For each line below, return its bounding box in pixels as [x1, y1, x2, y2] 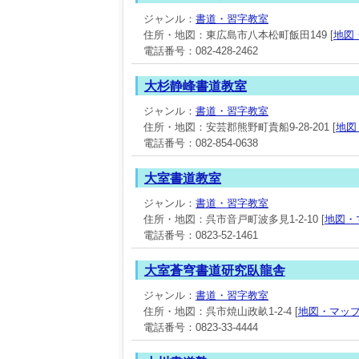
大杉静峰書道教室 [144, 79, 247, 93]
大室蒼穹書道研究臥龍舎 [144, 264, 285, 277]
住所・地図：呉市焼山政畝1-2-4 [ [143, 305, 298, 317]
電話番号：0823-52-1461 [143, 229, 258, 241]
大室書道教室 [144, 171, 221, 185]
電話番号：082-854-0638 [143, 137, 258, 149]
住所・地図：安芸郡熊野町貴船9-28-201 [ [143, 121, 336, 133]
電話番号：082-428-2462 [143, 45, 258, 57]
